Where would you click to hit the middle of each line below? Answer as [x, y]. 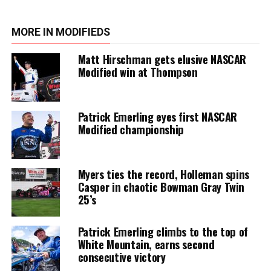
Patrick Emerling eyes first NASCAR [158, 116]
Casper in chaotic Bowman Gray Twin [161, 186]
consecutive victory [122, 256]
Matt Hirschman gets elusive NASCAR [162, 59]
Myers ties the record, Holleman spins [163, 174]
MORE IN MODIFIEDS [60, 32]
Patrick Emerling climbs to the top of [163, 231]
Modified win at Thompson [138, 71]
